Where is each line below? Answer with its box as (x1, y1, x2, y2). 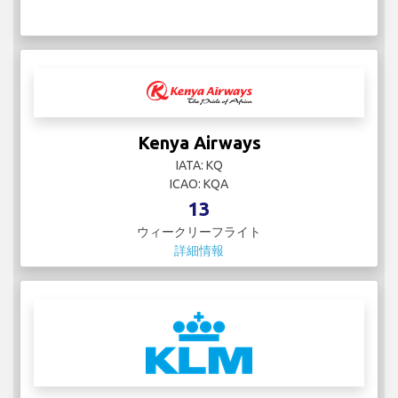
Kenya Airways (137, 131, 261, 153)
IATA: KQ (175, 157, 223, 172)
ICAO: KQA (170, 176, 228, 191)
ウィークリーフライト (137, 224, 261, 239)
